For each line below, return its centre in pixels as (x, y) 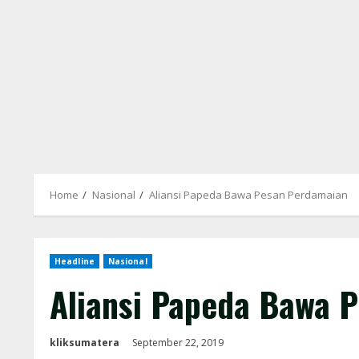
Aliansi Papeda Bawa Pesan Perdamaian (248, 195)
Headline (75, 262)
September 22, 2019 (179, 343)
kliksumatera (85, 343)
